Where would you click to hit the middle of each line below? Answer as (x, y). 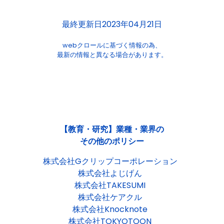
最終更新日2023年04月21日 (112, 24)
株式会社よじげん (110, 173)
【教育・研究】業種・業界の (112, 129)
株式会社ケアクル (110, 197)
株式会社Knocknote (110, 209)
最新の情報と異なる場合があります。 (112, 55)
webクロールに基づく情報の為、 (112, 45)
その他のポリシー (112, 141)
